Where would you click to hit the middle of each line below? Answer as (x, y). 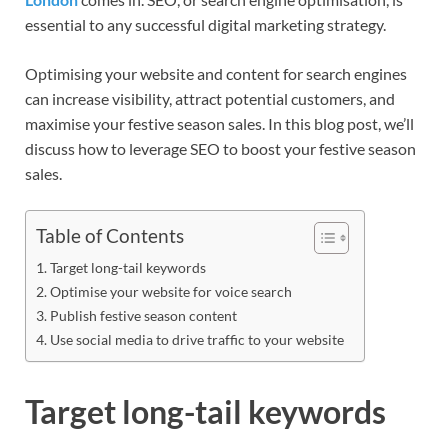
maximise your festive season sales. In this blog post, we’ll (219, 123)
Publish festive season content (143, 315)
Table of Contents (110, 236)
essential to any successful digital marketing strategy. (205, 24)
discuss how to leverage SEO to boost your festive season (220, 148)
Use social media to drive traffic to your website (196, 339)
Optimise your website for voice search (170, 291)
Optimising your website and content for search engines (216, 73)
